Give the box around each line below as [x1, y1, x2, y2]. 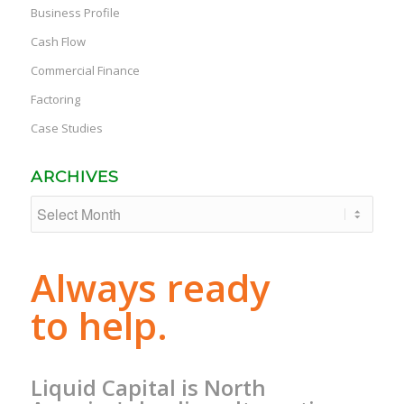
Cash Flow [30, 33, 86, 50]
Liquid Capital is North [30, 372, 266, 402]
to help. [30, 299, 168, 352]
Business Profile [30, 5, 120, 22]
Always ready [30, 262, 270, 314]
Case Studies [30, 120, 103, 137]
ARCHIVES [30, 167, 119, 187]
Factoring [30, 91, 80, 108]
